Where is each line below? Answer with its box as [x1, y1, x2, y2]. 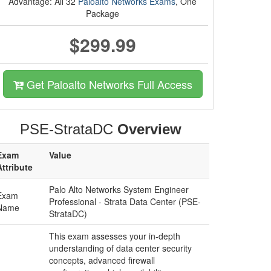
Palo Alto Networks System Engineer [49, 183, 189, 195]
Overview [117, 121, 181, 137]
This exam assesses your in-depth [49, 230, 180, 242]
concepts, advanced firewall [49, 254, 155, 266]
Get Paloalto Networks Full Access [24, 76, 192, 92]
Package [86, 7, 119, 19]
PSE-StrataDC [19, 121, 117, 137]
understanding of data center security [49, 242, 192, 254]
